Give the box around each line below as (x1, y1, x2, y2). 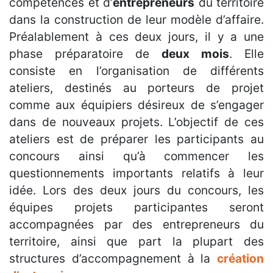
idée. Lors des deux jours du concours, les (9, 183, 264, 198)
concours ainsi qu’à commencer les (9, 149, 264, 164)
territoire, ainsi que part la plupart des (9, 234, 264, 249)
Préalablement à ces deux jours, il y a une (9, 29, 264, 44)
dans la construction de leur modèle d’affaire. (9, 12, 264, 27)
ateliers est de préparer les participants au (9, 132, 264, 147)
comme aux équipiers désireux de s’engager (9, 97, 264, 113)
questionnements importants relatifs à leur (9, 166, 264, 181)
